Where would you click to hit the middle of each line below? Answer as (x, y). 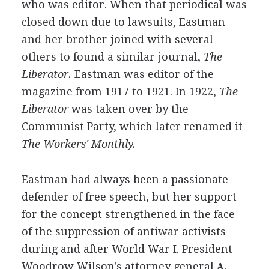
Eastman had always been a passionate (125, 179)
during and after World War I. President (127, 249)
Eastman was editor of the (142, 74)
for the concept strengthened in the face (128, 214)
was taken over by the (128, 109)
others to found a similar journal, (112, 56)
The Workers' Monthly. (78, 144)
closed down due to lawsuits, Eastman (123, 22)
